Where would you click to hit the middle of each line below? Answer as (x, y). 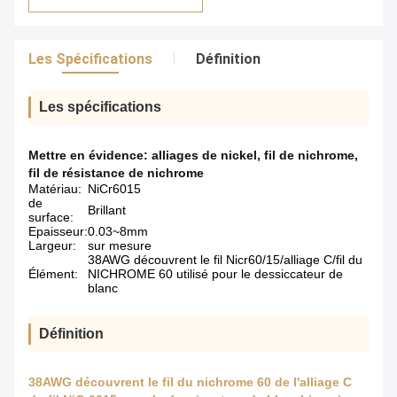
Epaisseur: (58, 232)
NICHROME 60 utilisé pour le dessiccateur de (215, 274)
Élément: (53, 274)
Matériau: (55, 189)
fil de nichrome (309, 156)
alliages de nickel (204, 156)
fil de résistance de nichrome (116, 173)
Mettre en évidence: (90, 156)
